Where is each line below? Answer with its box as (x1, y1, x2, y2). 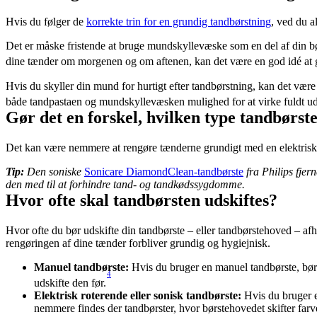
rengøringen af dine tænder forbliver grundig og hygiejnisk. (6, 236, 270, 249)
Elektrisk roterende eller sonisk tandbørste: (34, 289, 244, 302)
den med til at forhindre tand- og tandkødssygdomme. (6, 178, 245, 191)
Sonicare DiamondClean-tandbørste (84, 166, 243, 178)
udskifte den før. (34, 277, 106, 289)
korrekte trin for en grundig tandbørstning (86, 16, 271, 28)
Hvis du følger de (6, 16, 86, 28)
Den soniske (24, 166, 84, 178)
